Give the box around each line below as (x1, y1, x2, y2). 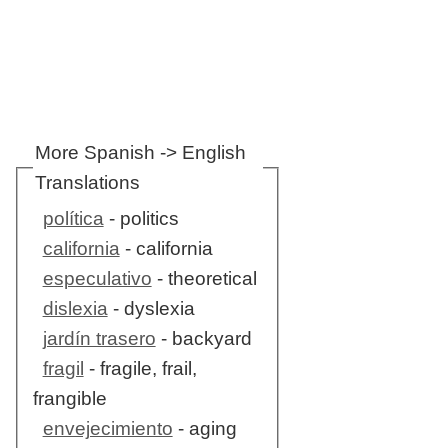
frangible (32, 388, 107, 410)
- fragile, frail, (83, 358, 197, 380)
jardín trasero (42, 328, 156, 350)
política (42, 208, 104, 230)
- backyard (155, 328, 252, 350)
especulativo (42, 268, 152, 290)
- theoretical (151, 268, 257, 290)
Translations (34, 171, 140, 193)
